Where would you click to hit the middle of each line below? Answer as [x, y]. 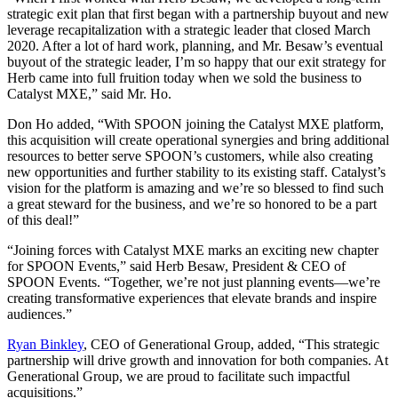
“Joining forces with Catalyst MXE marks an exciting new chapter [193, 251]
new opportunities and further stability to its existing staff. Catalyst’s [196, 172]
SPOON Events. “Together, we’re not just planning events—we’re [194, 283]
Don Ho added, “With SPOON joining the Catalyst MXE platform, [195, 124]
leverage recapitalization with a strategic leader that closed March [189, 30]
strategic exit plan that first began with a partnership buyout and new [198, 14]
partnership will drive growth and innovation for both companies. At [198, 361]
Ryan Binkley [45, 345]
